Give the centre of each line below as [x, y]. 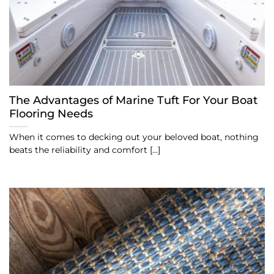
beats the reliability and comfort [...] [85, 150]
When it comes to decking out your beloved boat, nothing [134, 137]
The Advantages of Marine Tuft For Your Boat [133, 100]
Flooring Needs [51, 114]
